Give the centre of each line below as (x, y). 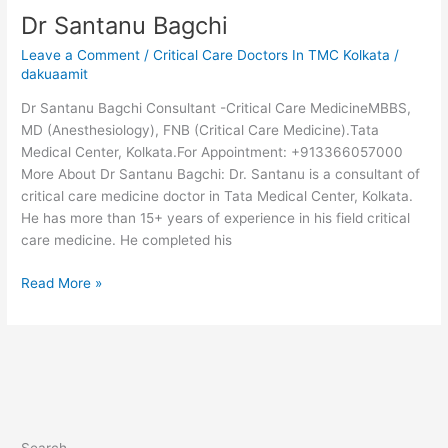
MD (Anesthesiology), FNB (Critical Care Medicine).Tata (200, 130)
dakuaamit (55, 73)
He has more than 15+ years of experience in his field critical (216, 218)
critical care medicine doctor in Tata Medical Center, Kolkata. (217, 196)
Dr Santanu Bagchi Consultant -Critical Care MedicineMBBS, (216, 108)
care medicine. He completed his (127, 240)
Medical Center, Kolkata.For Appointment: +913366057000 (212, 152)
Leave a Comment (81, 54)
